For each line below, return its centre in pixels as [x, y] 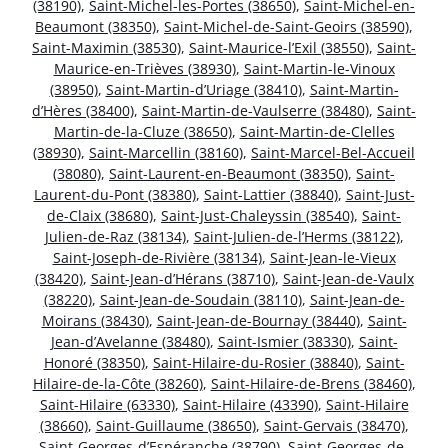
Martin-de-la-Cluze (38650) [142, 131]
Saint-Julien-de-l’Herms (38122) [296, 236]
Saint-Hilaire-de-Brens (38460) [311, 383]
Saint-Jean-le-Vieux [332, 257]
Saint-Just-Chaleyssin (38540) [257, 215]
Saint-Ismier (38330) [284, 341]
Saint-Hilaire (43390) [250, 404]
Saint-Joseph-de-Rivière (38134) [157, 257]
